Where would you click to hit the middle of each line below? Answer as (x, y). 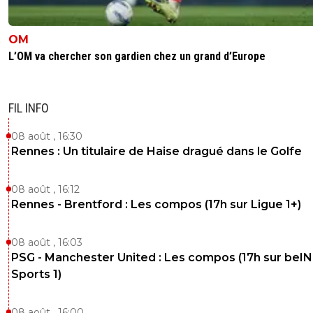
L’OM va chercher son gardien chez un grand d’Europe (137, 56)
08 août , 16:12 (45, 189)
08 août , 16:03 (47, 242)
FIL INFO (29, 108)
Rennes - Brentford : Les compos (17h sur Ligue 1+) (156, 204)
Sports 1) (36, 274)
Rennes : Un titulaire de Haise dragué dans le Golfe (156, 151)
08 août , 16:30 (47, 136)
